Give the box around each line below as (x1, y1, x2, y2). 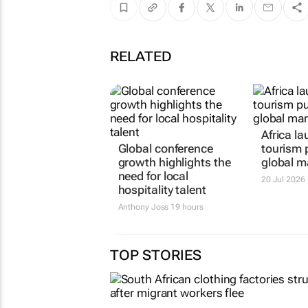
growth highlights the (118, 155, 231, 169)
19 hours (168, 201, 203, 212)
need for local (118, 168, 189, 183)
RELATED (109, 47, 172, 65)
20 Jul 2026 (261, 174, 305, 184)
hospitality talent (118, 182, 206, 197)
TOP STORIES (109, 246, 201, 263)
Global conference (118, 141, 213, 155)
